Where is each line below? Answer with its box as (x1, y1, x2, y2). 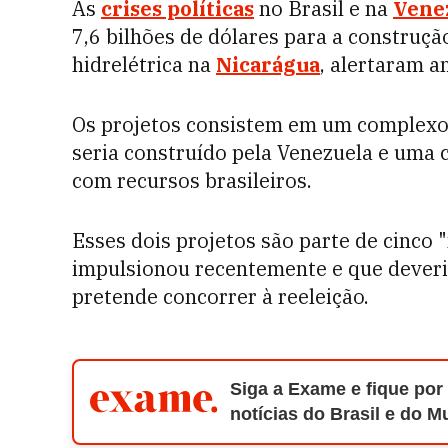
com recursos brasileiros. (72, 167, 312, 194)
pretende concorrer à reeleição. (72, 283, 369, 310)
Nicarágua (216, 51, 320, 78)
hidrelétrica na (72, 51, 216, 78)
